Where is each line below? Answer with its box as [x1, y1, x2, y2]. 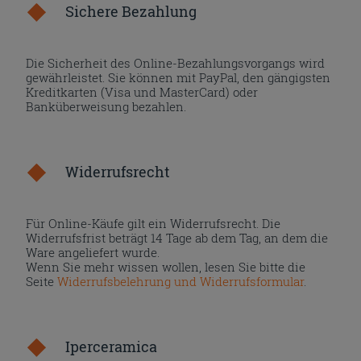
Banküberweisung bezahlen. [26, 98, 187, 114]
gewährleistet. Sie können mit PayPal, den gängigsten [26, 68, 331, 85]
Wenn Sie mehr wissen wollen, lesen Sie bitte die [26, 258, 306, 275]
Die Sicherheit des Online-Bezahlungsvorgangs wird [26, 54, 326, 71]
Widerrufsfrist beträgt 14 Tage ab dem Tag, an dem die [26, 229, 329, 246]
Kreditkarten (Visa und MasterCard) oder [26, 83, 259, 100]
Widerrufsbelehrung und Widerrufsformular [57, 272, 305, 289]
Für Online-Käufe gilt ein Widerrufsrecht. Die [26, 214, 281, 231]
